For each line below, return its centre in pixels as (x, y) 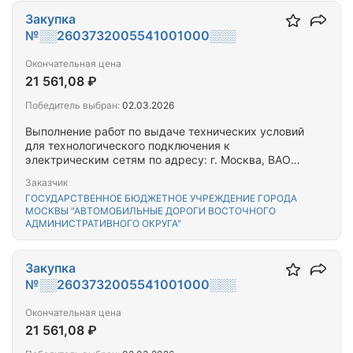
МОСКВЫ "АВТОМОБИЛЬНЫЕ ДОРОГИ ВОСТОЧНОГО (150, 211)
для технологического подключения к (128, 145)
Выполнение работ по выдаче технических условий (165, 131)
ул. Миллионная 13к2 (82, 174)
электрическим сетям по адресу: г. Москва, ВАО (158, 160)
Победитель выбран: (72, 105)
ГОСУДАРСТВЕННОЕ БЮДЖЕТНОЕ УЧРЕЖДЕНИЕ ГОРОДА (161, 198)
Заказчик (46, 182)
